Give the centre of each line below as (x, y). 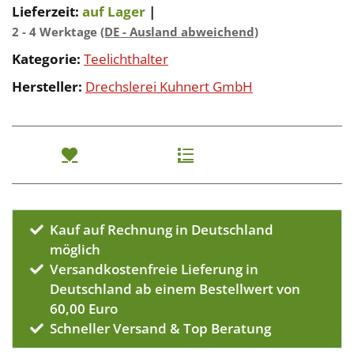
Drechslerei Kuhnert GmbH (169, 87)
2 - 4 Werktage (56, 32)
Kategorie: (48, 59)
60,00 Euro (84, 309)
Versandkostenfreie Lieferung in (154, 269)
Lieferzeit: (47, 12)
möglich (75, 250)
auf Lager (114, 12)
